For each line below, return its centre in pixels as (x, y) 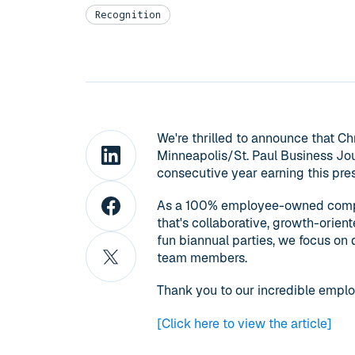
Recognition (128, 14)
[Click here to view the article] (245, 323)
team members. (202, 258)
